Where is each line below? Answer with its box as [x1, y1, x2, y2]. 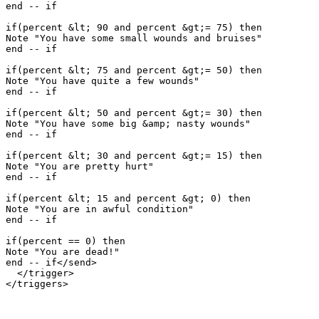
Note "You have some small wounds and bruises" [6, 32, 262, 43]
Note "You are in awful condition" [6, 203, 194, 214]
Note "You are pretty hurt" [6, 160, 154, 172]
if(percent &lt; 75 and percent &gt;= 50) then [6, 64, 262, 75]
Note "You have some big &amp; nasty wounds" [6, 117, 251, 129]
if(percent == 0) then [6, 235, 125, 246]
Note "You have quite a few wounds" [6, 75, 199, 86]
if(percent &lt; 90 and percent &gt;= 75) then [6, 21, 262, 33]
